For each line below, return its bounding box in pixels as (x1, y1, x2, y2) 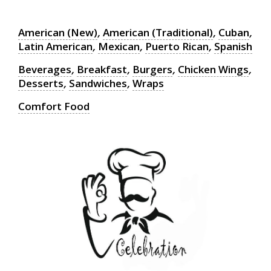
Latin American (18, 39, 93, 53)
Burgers (132, 62, 172, 76)
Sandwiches (69, 76, 127, 90)
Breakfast (77, 62, 127, 76)
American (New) (18, 25, 97, 39)
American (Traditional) (103, 25, 213, 39)
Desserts (18, 76, 64, 90)
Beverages (18, 62, 71, 76)
